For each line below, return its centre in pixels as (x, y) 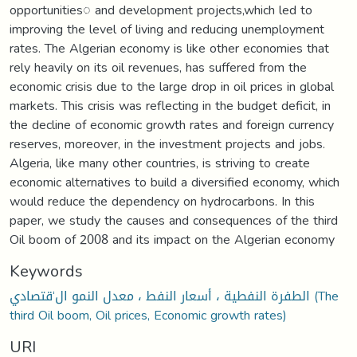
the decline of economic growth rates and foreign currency (172, 124)
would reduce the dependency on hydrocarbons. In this (162, 201)
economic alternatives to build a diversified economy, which (175, 182)
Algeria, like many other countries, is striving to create (160, 163)
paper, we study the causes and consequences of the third (174, 220)
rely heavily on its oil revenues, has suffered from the (158, 67)
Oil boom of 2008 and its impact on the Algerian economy (172, 239)
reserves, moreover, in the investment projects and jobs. (167, 143)
